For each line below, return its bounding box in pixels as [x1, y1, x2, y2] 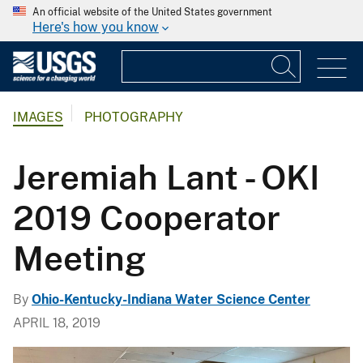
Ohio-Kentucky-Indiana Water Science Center [32, 291, 310, 307]
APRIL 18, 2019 [13, 314, 100, 331]
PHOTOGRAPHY [84, 109, 183, 126]
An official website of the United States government [32, 6, 272, 18]
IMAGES [13, 109, 63, 126]
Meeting [13, 237, 146, 278]
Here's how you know [32, 19, 159, 35]
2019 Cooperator [13, 197, 280, 237]
